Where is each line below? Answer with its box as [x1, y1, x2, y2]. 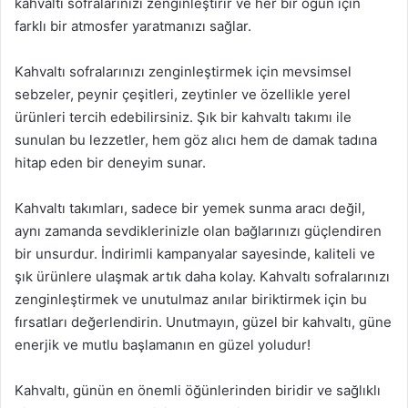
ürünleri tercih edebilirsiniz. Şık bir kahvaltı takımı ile [15, 108, 352, 126]
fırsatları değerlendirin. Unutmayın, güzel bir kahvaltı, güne [15, 313, 392, 331]
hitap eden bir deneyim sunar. [15, 154, 206, 171]
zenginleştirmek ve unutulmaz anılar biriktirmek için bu [15, 291, 367, 308]
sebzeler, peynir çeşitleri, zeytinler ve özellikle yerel [15, 86, 351, 103]
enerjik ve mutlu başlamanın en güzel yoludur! [15, 336, 311, 353]
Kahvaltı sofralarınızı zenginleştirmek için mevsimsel [15, 63, 352, 80]
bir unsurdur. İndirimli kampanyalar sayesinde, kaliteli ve [15, 245, 375, 262]
